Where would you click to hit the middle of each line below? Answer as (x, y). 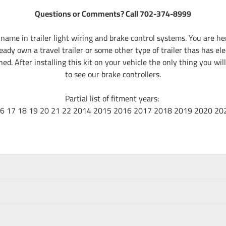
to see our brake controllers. (113, 74)
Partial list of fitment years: (113, 98)
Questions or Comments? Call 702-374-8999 (113, 13)
